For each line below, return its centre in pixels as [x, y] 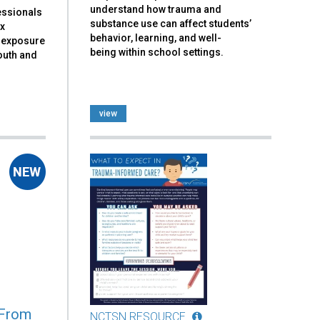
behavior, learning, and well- [156, 37]
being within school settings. [157, 52]
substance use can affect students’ [171, 23]
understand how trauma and [156, 9]
